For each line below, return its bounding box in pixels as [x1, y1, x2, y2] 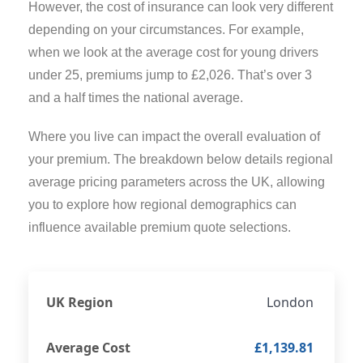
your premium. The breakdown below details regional [28, 152, 333, 166]
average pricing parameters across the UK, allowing [28, 174, 325, 189]
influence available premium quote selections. [28, 220, 291, 234]
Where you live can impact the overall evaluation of [28, 129, 320, 143]
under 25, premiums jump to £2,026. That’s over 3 [28, 67, 312, 82]
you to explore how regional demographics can [28, 197, 297, 211]
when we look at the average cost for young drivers [28, 45, 318, 59]
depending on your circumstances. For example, [28, 22, 304, 36]
